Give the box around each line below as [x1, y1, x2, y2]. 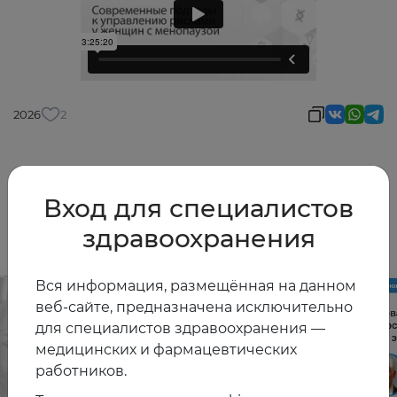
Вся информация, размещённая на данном [35, 276, 356, 294]
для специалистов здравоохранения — [35, 319, 325, 337]
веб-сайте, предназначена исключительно [35, 298, 353, 315]
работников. [35, 362, 127, 379]
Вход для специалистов [43, 192, 354, 223]
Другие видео [27, 195, 214, 225]
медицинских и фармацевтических [35, 340, 297, 358]
